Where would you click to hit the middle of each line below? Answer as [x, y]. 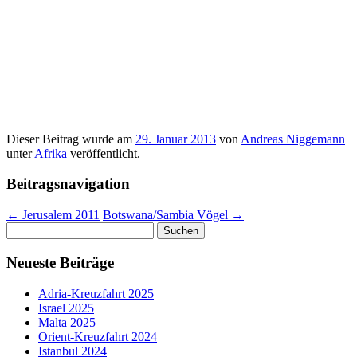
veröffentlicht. [104, 153]
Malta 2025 [67, 322]
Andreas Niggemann [293, 139]
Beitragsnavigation [68, 184]
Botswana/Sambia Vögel [167, 215]
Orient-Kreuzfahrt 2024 [98, 336]
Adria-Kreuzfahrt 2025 [96, 293]
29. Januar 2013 [176, 139]
